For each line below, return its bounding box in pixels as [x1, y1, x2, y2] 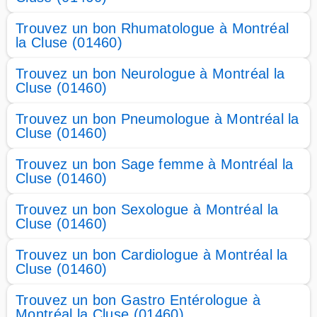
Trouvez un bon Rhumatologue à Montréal [16, 21, 289, 36]
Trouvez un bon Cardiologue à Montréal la [16, 247, 288, 263]
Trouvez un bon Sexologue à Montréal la [16, 202, 279, 217]
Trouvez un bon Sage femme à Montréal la [16, 156, 294, 172]
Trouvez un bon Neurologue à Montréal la [16, 66, 285, 81]
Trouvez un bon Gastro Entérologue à [16, 292, 261, 308]
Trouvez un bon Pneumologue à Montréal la [16, 111, 299, 127]
